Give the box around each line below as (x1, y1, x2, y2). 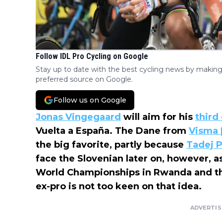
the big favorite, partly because (36, 139, 186, 151)
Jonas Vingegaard (36, 111, 121, 123)
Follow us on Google (54, 96, 126, 105)
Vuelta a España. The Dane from (36, 125, 189, 137)
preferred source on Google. (36, 75, 133, 84)
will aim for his (121, 111, 195, 123)
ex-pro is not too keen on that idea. (36, 181, 202, 192)
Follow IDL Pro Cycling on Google (36, 52, 148, 61)
